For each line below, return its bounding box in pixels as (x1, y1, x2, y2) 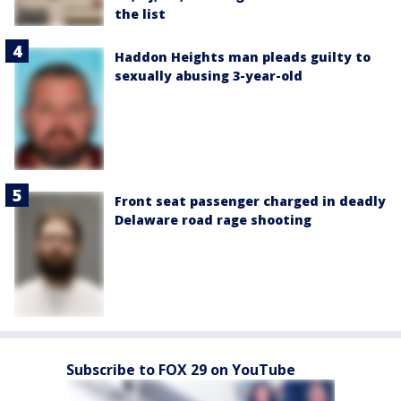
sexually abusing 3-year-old (115, 67, 303, 85)
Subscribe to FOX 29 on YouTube (66, 360, 295, 380)
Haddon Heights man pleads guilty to (115, 48, 371, 66)
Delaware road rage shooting (115, 211, 311, 229)
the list (115, 4, 166, 22)
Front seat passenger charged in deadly (115, 192, 386, 210)
